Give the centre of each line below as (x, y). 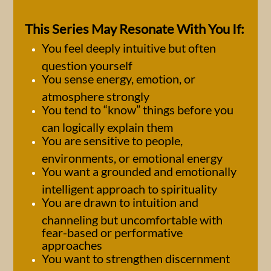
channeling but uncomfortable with (132, 217)
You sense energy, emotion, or (119, 79)
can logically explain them (107, 125)
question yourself (87, 63)
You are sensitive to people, (112, 140)
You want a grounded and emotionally (139, 171)
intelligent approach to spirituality (129, 187)
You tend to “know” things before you (138, 109)
